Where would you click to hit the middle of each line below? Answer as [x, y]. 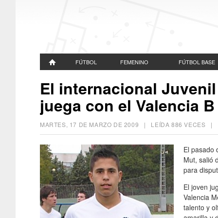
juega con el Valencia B [127, 105]
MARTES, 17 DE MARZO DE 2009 [90, 124]
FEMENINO [134, 62]
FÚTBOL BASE [197, 62]
